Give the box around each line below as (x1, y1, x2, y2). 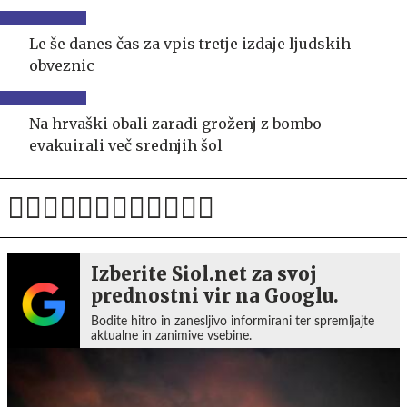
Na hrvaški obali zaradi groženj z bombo (29, 114, 322, 133)
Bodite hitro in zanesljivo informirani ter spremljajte (91, 314, 374, 328)
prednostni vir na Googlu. (91, 283, 339, 307)
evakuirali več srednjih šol (29, 135, 223, 154)
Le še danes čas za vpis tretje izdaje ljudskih (29, 34, 351, 53)
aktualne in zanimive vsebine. (91, 329, 252, 342)
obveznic (29, 55, 94, 74)
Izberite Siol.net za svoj (91, 262, 317, 285)
